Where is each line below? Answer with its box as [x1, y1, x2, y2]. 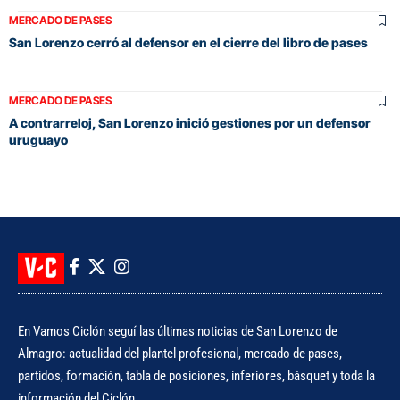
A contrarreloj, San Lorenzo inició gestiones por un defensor [9, 115, 371, 130]
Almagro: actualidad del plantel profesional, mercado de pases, [18, 345, 342, 362]
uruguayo [9, 132, 68, 147]
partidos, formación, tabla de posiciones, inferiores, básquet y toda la [18, 367, 375, 384]
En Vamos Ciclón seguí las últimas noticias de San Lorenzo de [18, 322, 337, 339]
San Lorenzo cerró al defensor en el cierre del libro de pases [9, 35, 368, 50]
